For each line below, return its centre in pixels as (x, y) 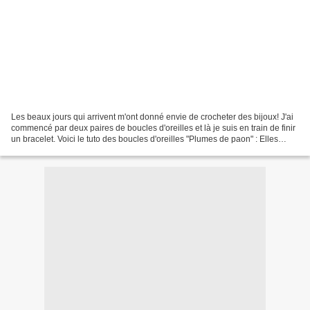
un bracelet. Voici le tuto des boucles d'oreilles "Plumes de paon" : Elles (145, 139)
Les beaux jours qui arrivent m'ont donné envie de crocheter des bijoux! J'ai (152, 117)
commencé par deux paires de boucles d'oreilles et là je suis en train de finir (153, 128)
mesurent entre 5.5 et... (54, 150)
